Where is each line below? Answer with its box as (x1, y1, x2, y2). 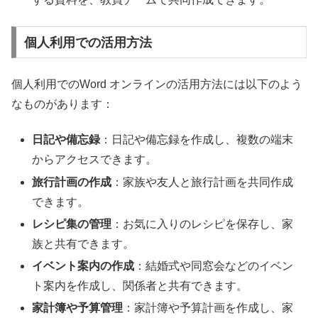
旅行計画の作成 (32, 175, 112, 188)
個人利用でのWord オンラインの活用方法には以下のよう (11, 77, 302, 90)
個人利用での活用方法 (23, 35, 152, 50)
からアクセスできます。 (32, 153, 158, 166)
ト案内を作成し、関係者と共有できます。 (32, 279, 248, 292)
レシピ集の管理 (32, 217, 112, 230)
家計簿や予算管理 (32, 302, 124, 314)
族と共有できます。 (32, 237, 135, 250)
